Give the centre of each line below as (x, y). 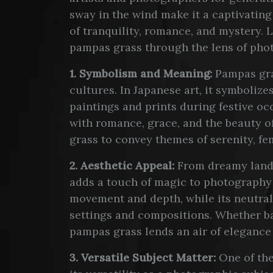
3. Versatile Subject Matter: (143, 257)
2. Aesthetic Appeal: (122, 165)
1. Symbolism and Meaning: (141, 73)
